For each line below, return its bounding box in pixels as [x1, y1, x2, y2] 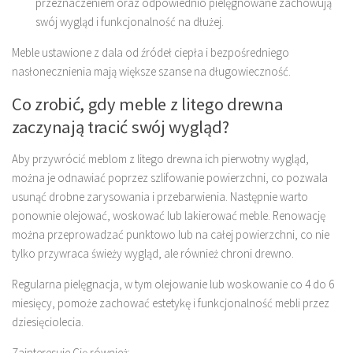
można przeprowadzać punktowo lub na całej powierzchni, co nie [12, 227, 329, 243]
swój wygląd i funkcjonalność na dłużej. [35, 14, 224, 30]
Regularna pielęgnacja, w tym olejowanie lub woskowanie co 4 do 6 [12, 277, 334, 292]
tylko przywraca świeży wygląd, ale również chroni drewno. [12, 246, 294, 262]
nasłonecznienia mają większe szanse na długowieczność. [12, 64, 291, 80]
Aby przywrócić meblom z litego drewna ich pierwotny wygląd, [12, 151, 309, 167]
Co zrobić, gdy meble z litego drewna [12, 93, 284, 116]
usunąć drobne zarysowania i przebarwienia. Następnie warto [12, 189, 308, 205]
